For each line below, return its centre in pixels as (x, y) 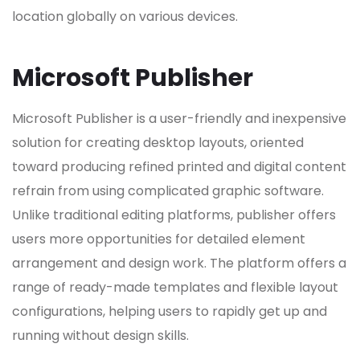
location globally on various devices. (125, 17)
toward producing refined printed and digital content (179, 167)
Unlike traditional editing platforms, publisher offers (174, 215)
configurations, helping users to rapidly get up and (170, 312)
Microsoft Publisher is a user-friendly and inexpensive (179, 119)
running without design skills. (100, 336)
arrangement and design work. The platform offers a (179, 264)
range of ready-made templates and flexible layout (175, 288)
